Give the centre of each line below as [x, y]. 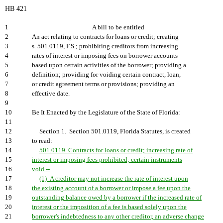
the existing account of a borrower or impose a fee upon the [111, 188]
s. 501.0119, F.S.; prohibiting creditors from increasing [105, 46]
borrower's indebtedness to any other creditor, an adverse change [118, 217]
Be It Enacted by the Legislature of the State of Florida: [106, 112]
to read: [42, 141]
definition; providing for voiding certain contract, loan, [106, 75]
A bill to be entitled [118, 27]
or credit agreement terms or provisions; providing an [103, 84]
